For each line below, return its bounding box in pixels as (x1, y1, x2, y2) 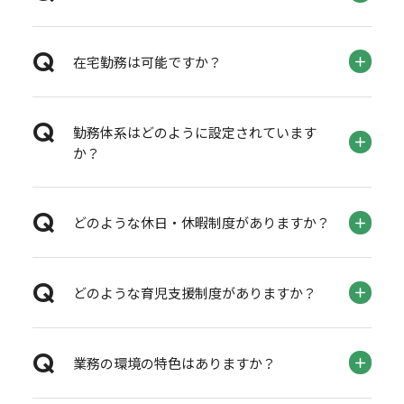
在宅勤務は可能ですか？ (72, 51, 222, 71)
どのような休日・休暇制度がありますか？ (72, 213, 330, 233)
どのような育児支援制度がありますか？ (72, 283, 317, 303)
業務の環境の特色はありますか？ (72, 353, 276, 372)
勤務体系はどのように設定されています (72, 122, 317, 142)
